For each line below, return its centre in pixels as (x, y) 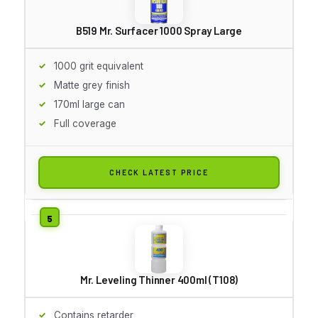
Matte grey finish (92, 85)
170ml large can (89, 104)
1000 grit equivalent (99, 66)
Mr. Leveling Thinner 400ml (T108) (159, 279)
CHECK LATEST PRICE (159, 172)
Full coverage (85, 123)
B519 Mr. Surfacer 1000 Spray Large (159, 30)
